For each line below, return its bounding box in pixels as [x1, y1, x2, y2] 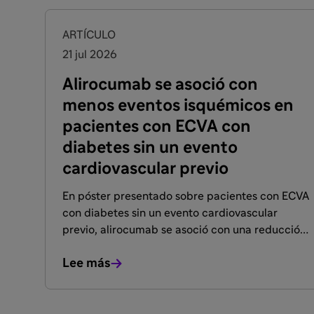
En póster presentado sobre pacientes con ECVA [62, 191, 309, 202]
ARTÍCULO [62, 29, 116, 41]
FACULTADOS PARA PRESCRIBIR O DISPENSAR [68, 19, 306, 30]
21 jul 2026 [62, 49, 117, 60]
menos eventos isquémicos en [62, 97, 294, 114]
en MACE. [62, 241, 111, 252]
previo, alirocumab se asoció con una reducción [62, 224, 306, 235]
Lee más [62, 257, 111, 270]
